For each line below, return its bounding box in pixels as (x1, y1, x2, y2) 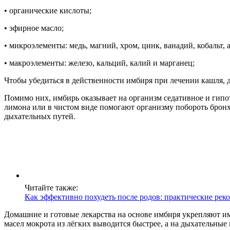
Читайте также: (25, 183, 78, 192)
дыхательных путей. (4, 111, 75, 121)
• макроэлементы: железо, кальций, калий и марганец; (4, 58, 195, 67)
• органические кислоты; (4, 6, 91, 15)
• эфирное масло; (4, 23, 64, 32)
